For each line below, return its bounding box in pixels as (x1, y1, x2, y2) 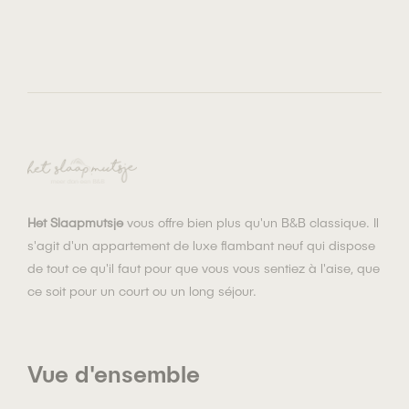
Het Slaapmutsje (27, 215, 123, 231)
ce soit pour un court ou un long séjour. (27, 283, 257, 299)
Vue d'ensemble (27, 360, 200, 388)
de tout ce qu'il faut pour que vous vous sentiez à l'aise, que (27, 260, 380, 277)
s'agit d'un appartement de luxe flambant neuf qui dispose (27, 237, 375, 254)
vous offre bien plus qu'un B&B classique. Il (123, 215, 379, 231)
